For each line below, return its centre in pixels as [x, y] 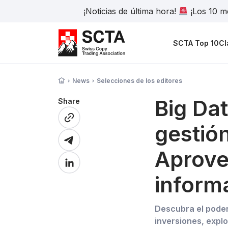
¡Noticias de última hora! [131, 11]
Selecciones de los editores [139, 81]
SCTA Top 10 [196, 43]
